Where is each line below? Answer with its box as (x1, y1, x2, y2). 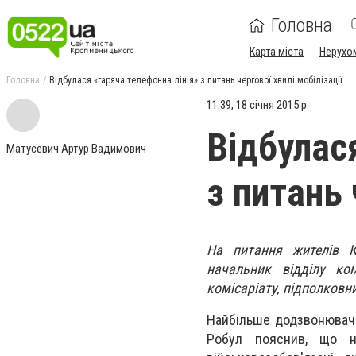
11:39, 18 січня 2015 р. (207, 98, 309, 112)
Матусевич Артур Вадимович (6, 141, 146, 156)
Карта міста (250, 45, 304, 58)
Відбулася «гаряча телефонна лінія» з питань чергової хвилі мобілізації (49, 75, 342, 86)
